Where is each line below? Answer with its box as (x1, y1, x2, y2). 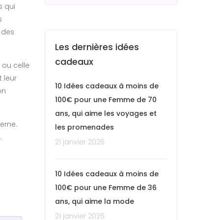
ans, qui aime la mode (55, 196, 134, 206)
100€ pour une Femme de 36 (55, 182, 157, 192)
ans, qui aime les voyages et (55, 108, 157, 118)
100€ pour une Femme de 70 (55, 94, 157, 105)
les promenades (55, 122, 114, 132)
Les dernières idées (55, 40, 139, 53)
